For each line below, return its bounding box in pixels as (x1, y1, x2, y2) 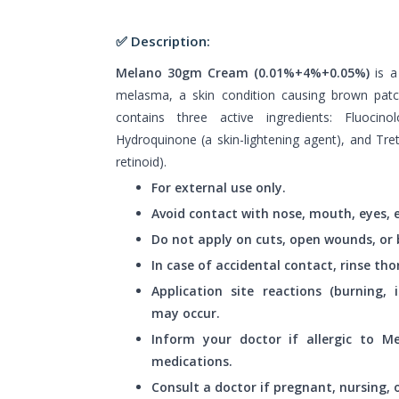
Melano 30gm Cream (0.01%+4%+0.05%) (116, 63, 376, 81)
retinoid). (116, 152, 167, 170)
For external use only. (151, 178, 286, 196)
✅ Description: (116, 31, 210, 50)
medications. (151, 352, 232, 370)
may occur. (151, 304, 220, 322)
